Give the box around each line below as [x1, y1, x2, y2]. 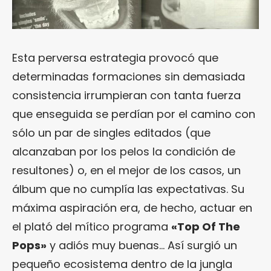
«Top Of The [171, 219, 240, 234]
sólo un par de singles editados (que [12, 125, 211, 140]
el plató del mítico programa [12, 219, 171, 234]
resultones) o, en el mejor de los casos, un [12, 163, 241, 178]
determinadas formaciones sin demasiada [12, 69, 245, 84]
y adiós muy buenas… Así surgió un [47, 238, 237, 253]
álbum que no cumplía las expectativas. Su [12, 181, 244, 197]
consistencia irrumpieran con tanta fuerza [12, 88, 241, 103]
